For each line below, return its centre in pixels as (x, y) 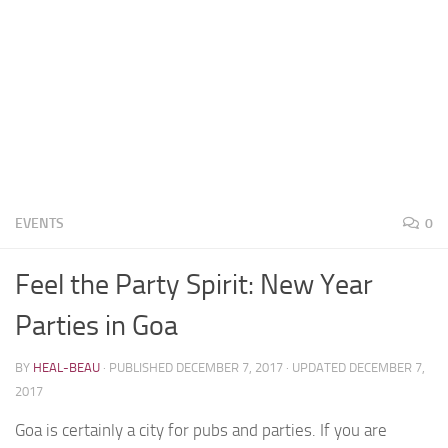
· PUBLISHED (139, 367)
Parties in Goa (96, 325)
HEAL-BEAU (66, 367)
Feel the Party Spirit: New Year (194, 284)
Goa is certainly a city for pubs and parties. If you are (201, 429)
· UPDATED (316, 367)
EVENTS (39, 223)
